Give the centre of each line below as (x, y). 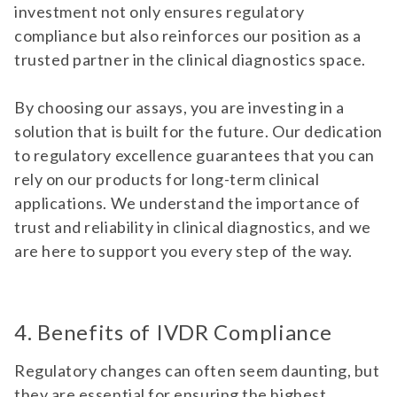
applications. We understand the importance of (187, 203)
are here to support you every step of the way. (183, 251)
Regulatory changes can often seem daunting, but (197, 370)
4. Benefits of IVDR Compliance (173, 332)
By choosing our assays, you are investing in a (179, 107)
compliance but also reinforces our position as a (188, 35)
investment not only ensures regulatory (160, 12)
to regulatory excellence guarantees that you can (195, 155)
